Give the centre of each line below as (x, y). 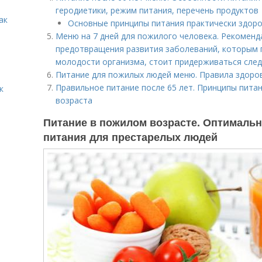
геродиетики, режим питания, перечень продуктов (157, 10)
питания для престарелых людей (130, 137)
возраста (74, 100)
